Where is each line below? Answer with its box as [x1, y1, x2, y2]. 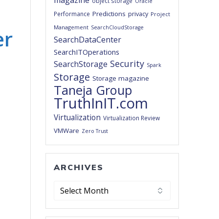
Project [151, 10, 171, 18]
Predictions [92, 9, 126, 19]
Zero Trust [82, 128, 109, 135]
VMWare [54, 126, 80, 135]
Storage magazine [92, 74, 150, 83]
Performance [54, 10, 90, 18]
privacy [128, 9, 149, 19]
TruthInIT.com [54, 93, 149, 113]
